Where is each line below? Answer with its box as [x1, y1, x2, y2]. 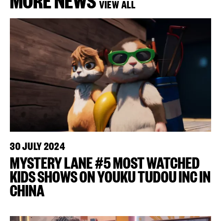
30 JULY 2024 [10, 138, 66, 152]
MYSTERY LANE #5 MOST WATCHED [10, 151, 200, 172]
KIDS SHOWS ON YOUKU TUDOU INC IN [10, 165, 211, 186]
